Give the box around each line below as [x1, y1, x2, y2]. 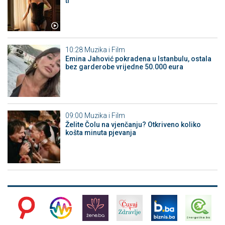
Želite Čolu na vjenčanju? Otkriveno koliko [65, 121, 201, 129]
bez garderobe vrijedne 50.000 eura [65, 62, 183, 71]
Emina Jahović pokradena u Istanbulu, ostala [65, 54, 211, 63]
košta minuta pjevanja [65, 129, 136, 137]
